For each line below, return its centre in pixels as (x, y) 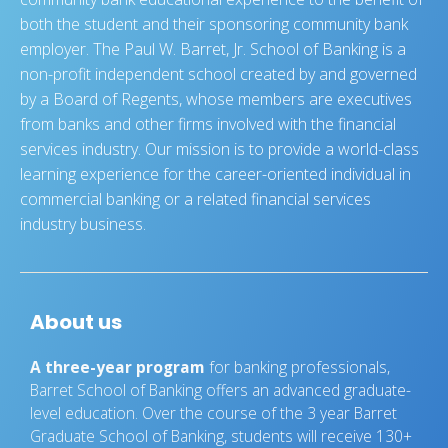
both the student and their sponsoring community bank (214, 23)
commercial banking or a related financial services (195, 198)
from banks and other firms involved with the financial (208, 123)
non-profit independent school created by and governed (218, 73)
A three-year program (117, 366)
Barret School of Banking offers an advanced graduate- (220, 389)
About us (76, 321)
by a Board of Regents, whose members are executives (216, 98)
